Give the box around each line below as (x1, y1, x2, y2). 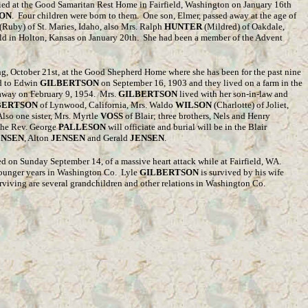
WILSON (175, 100, 212, 110)
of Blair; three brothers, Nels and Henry (123, 111, 270, 121)
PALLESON (58, 122, 106, 132)
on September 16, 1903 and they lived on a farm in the (99, 78, 302, 88)
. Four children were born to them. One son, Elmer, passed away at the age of (12, 10, 296, 21)
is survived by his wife (199, 167, 284, 177)
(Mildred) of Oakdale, (202, 21, 285, 32)
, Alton (24, 133, 51, 143)
